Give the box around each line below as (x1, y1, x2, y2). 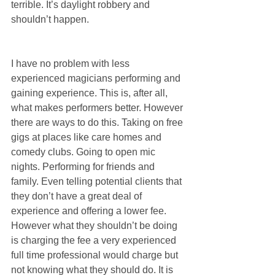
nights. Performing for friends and (11, 161, 157, 172)
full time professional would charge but (11, 250, 180, 261)
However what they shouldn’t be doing (11, 220, 180, 231)
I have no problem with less (11, 58, 132, 69)
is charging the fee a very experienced (11, 235, 179, 246)
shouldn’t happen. (11, 14, 89, 25)
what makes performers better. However (11, 103, 185, 114)
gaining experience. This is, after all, (11, 88, 170, 99)
